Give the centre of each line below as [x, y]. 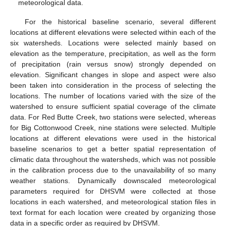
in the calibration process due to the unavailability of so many [113, 170]
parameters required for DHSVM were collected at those [113, 191]
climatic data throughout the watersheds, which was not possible [113, 160]
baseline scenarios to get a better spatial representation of [113, 149]
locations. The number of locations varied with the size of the [113, 96]
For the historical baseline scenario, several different [120, 22]
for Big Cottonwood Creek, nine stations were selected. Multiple [113, 128]
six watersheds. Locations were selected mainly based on [113, 43]
